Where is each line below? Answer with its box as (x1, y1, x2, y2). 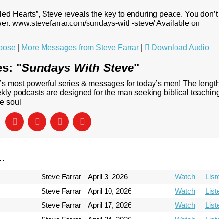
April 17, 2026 (88, 200, 132, 209)
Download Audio (152, 43, 210, 52)
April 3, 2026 (88, 172, 128, 181)
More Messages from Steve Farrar (22, 43, 139, 52)
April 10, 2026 (88, 186, 132, 195)
